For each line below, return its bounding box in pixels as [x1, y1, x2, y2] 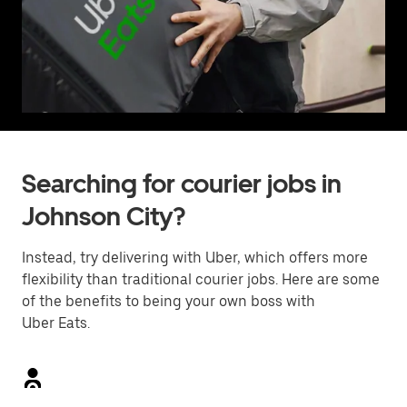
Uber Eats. [22, 314, 90, 332]
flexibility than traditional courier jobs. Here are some [22, 271, 380, 288]
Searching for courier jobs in [22, 168, 342, 199]
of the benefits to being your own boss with [22, 293, 315, 310]
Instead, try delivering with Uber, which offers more [22, 249, 368, 266]
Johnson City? [22, 201, 185, 232]
